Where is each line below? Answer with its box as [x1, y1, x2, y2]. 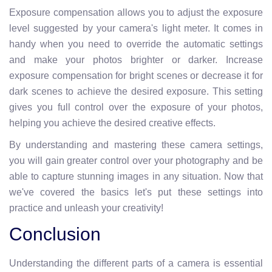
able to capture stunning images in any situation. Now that [9, 171, 263, 182]
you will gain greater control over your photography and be [9, 155, 263, 166]
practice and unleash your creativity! [9, 203, 163, 213]
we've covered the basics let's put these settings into [9, 187, 263, 197]
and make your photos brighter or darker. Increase [9, 55, 263, 65]
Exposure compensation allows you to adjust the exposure [9, 7, 263, 18]
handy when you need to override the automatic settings [9, 39, 263, 49]
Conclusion [9, 224, 106, 244]
